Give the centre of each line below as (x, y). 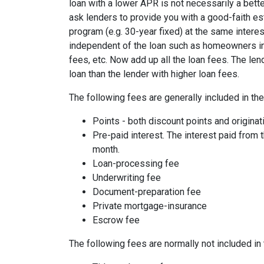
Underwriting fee (127, 178)
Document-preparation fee (147, 192)
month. (106, 150)
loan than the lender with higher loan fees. (154, 74)
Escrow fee (116, 220)
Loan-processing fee (136, 164)
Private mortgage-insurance (150, 206)
